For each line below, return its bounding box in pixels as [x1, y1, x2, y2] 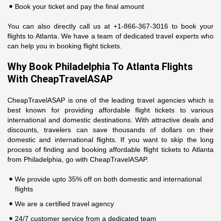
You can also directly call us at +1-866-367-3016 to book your [7, 22, 214, 30]
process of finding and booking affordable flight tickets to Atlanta [7, 146, 214, 153]
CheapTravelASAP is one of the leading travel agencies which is [7, 96, 214, 104]
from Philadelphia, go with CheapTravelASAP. [7, 155, 150, 163]
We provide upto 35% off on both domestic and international [15, 175, 202, 183]
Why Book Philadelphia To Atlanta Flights [7, 61, 193, 73]
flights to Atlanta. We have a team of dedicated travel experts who [7, 32, 214, 40]
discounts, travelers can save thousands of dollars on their [7, 126, 214, 134]
